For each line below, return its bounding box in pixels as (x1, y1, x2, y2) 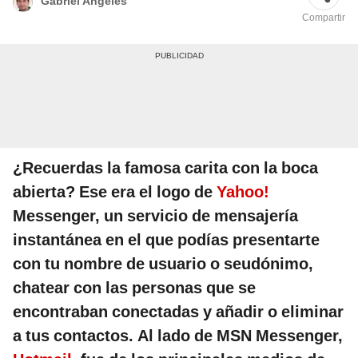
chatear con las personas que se (13, 278, 256, 298)
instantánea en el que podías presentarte (13, 230, 320, 250)
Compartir (302, 12, 345, 24)
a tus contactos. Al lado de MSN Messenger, (13, 326, 343, 346)
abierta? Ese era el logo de (13, 182, 217, 202)
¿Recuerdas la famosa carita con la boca (13, 158, 318, 178)
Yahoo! (217, 182, 269, 202)
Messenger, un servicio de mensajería (13, 206, 298, 226)
